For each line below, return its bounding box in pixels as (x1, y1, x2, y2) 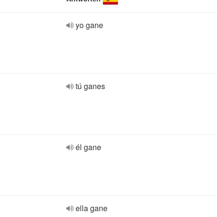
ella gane (76, 202, 108, 214)
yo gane (76, 19, 103, 31)
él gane (76, 141, 101, 153)
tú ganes (76, 80, 105, 92)
